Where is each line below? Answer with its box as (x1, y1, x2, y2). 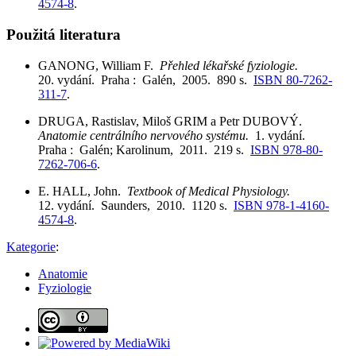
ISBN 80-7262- (253, 72, 332, 87)
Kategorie (6, 239, 56, 253)
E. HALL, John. (38, 184, 127, 198)
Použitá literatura (6, 26, 121, 44)
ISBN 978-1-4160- (234, 198, 329, 212)
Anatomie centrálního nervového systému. (38, 128, 255, 142)
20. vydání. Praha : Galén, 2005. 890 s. (38, 72, 253, 87)
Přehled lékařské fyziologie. (160, 58, 304, 72)
